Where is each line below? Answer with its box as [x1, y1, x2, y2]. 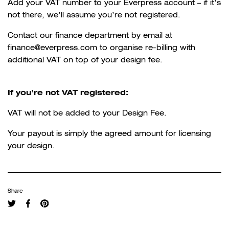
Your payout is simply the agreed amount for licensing [8, 129, 211, 138]
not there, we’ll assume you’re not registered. [8, 11, 180, 19]
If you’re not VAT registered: [8, 88, 128, 97]
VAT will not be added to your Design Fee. [8, 109, 167, 117]
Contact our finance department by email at [8, 31, 172, 39]
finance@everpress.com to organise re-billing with [8, 43, 195, 52]
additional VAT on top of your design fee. [8, 56, 163, 64]
